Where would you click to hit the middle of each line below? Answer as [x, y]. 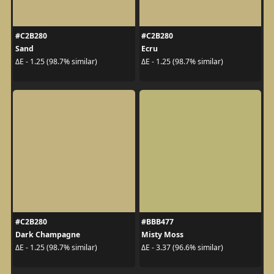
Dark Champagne [47, 234]
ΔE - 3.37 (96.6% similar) [182, 248]
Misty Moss [162, 234]
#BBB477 [157, 221]
